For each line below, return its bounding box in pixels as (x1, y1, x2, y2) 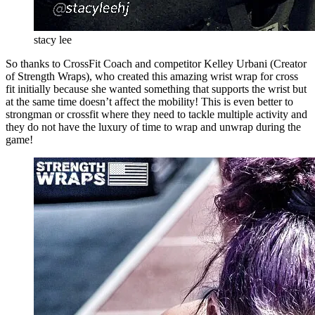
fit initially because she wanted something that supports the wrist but (6, 82, 307, 95)
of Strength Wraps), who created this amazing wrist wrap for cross (6, 70, 298, 82)
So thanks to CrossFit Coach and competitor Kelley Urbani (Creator (6, 57, 307, 70)
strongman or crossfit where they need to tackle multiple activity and (6, 108, 307, 120)
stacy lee (34, 33, 72, 46)
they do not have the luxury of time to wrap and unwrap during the (6, 120, 301, 133)
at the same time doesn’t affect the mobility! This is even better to (6, 95, 293, 108)
